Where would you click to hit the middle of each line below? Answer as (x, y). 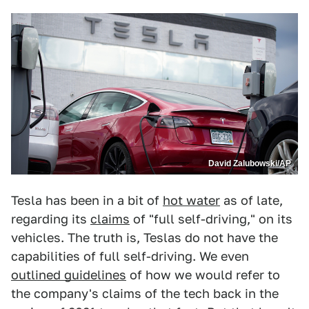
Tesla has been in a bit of (87, 201)
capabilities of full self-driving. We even (130, 257)
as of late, (251, 201)
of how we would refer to (203, 275)
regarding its (51, 219)
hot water (191, 201)
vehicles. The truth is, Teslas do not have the (144, 238)
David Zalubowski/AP (250, 164)
